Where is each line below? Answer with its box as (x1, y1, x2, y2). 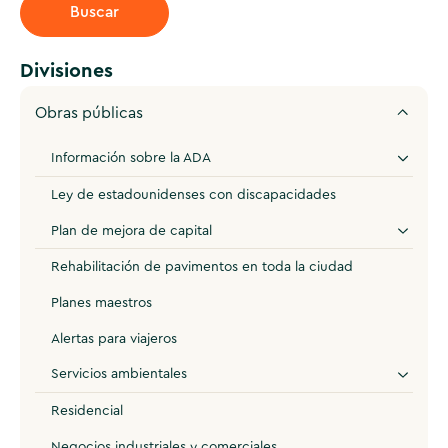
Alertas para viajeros (51, 331, 178, 346)
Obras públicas (35, 104, 144, 121)
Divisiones (19, 60, 113, 81)
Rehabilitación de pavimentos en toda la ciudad (51, 260, 354, 275)
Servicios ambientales (51, 367, 188, 382)
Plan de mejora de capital (51, 223, 213, 238)
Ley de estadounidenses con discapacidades (51, 187, 337, 202)
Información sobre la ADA (51, 151, 212, 166)
